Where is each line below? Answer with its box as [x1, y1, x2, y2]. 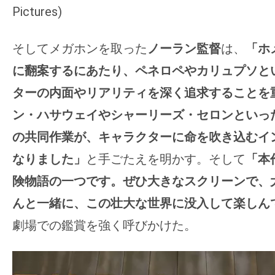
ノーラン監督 [147, 41, 221, 56]
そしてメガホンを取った [12, 41, 147, 56]
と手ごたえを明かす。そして [86, 152, 246, 167]
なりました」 [12, 152, 86, 167]
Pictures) [12, 4, 62, 20]
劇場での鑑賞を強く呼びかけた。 [12, 218, 196, 233]
